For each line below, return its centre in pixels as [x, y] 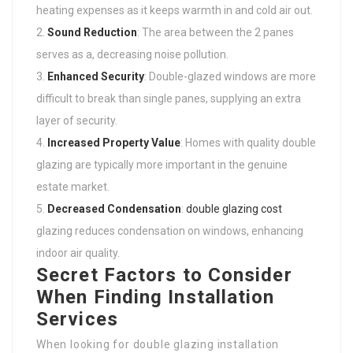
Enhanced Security [96, 76]
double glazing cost [234, 208]
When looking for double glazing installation [158, 344]
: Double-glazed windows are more [230, 76]
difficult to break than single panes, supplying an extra [169, 98]
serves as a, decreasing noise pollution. [132, 54]
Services [77, 319]
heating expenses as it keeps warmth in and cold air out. [175, 10]
